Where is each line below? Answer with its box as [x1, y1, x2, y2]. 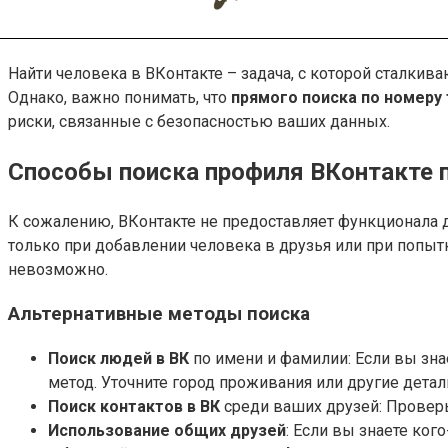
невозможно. [8, 259, 108, 279]
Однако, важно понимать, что [8, 87, 231, 107]
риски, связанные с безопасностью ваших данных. [8, 111, 390, 131]
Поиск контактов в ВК [48, 397, 220, 417]
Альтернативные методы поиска [8, 303, 310, 326]
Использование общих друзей [48, 421, 286, 441]
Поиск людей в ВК [48, 349, 189, 369]
